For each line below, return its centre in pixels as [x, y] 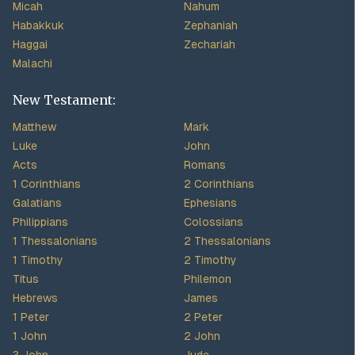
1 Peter [31, 317]
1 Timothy [38, 260]
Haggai [30, 44]
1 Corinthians [47, 184]
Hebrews [35, 298]
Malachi [32, 63]
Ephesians [210, 203]
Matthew [34, 127]
